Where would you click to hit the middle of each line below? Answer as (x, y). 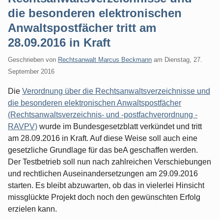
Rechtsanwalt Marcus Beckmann (105, 59)
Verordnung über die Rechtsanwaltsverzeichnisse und (116, 91)
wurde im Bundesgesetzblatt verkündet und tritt (120, 126)
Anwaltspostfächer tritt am (82, 27)
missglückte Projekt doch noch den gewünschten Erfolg (104, 197)
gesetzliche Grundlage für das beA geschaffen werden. (103, 150)
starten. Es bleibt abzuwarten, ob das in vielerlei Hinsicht (106, 185)
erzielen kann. (32, 209)
